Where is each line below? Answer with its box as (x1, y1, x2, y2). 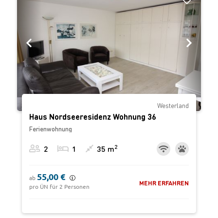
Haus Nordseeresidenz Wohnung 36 (29, 111, 156, 122)
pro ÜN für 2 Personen (29, 183, 90, 190)
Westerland (157, 101, 189, 109)
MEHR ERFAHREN (139, 179, 189, 187)
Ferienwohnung (29, 125, 72, 133)
